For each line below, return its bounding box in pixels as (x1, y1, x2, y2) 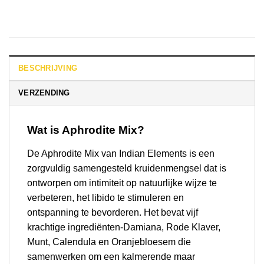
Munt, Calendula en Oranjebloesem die (27, 236, 191, 247)
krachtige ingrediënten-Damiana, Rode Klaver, (27, 222, 220, 232)
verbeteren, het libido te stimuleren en (27, 192, 184, 203)
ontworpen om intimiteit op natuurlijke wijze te (27, 177, 217, 188)
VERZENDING (18, 88, 70, 97)
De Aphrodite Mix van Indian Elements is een (27, 148, 214, 159)
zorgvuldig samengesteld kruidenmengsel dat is (27, 163, 226, 173)
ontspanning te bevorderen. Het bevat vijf (27, 207, 198, 217)
